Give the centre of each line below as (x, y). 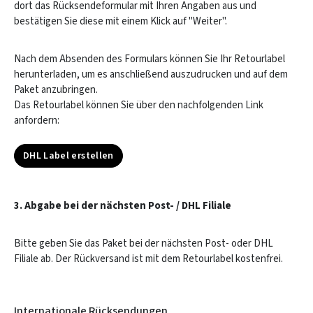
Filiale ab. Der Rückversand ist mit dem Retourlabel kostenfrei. (148, 259)
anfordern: (37, 121)
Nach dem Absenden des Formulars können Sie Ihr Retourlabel (150, 59)
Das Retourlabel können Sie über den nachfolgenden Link (139, 105)
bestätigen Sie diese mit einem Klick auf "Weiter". (121, 21)
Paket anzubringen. (56, 90)
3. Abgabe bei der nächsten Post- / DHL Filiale (123, 206)
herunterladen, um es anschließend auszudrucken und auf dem (151, 74)
